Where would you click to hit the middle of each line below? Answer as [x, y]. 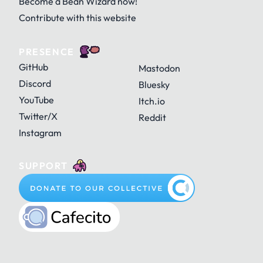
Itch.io [152, 101]
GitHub [33, 67]
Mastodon [159, 68]
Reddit [152, 117]
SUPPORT [43, 166]
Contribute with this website [77, 18]
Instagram [40, 133]
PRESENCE [47, 52]
